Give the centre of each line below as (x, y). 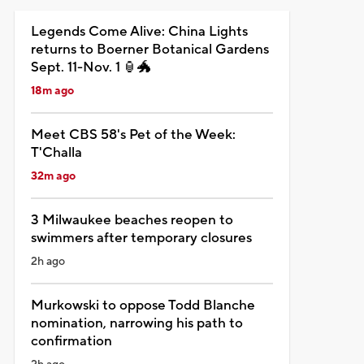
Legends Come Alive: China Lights (139, 31)
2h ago (48, 261)
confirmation (71, 341)
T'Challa (56, 152)
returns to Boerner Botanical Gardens (149, 49)
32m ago (53, 176)
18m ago (52, 91)
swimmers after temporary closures (141, 238)
